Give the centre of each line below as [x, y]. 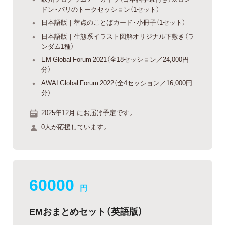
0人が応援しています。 [75, 126]
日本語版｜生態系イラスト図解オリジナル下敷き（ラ [118, 36]
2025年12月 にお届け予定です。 [88, 113]
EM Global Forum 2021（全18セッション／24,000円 [115, 59]
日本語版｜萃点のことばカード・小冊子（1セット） [113, 22]
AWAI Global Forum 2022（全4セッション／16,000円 [117, 82]
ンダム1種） [58, 46]
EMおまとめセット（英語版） [86, 211]
